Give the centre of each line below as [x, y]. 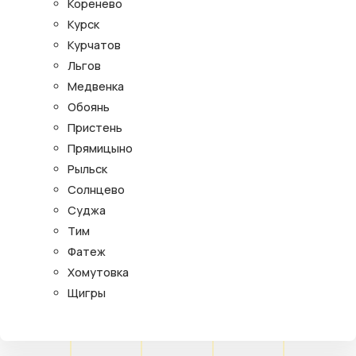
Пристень [95, 127]
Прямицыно [100, 148]
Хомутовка [98, 272]
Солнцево [96, 189]
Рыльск [87, 168]
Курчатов [94, 44]
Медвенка [96, 86]
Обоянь [89, 106]
